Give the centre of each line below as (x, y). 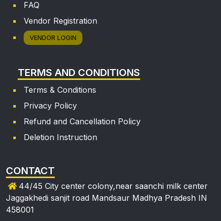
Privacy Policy (50, 106)
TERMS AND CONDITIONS (79, 73)
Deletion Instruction (60, 137)
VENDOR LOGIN (53, 38)
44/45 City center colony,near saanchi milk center (113, 186)
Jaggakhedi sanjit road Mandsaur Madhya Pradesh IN (107, 198)
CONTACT (30, 171)
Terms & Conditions (60, 90)
